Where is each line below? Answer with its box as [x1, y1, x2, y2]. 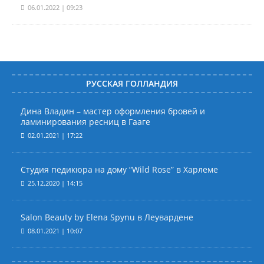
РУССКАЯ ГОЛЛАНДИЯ [86, 78, 178, 89]
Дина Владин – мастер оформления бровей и [21, 105, 205, 117]
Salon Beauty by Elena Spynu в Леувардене [21, 212, 193, 223]
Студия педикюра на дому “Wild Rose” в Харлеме [21, 164, 218, 175]
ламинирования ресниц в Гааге [21, 116, 150, 127]
